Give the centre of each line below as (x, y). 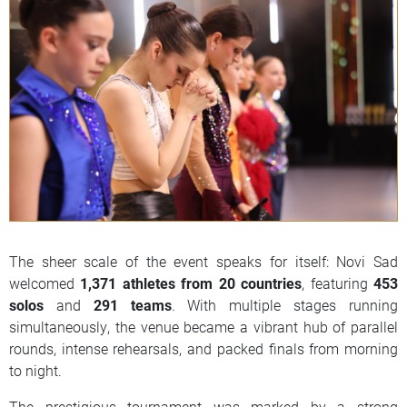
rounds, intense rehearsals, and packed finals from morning (203, 348)
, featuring (338, 283)
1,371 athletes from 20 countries (191, 283)
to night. (35, 370)
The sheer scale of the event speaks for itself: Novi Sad (203, 261)
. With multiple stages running (285, 304)
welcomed (45, 283)
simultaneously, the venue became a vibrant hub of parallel (203, 326)
